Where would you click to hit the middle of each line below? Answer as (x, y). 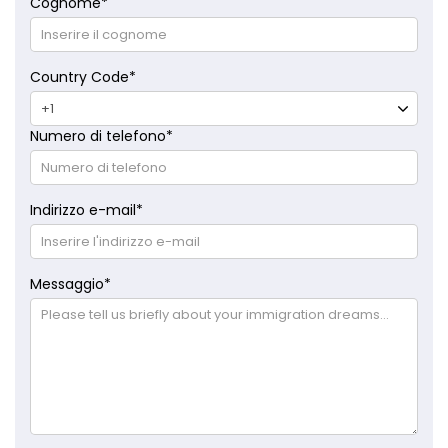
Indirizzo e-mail (83, 210)
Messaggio (67, 284)
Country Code (79, 77)
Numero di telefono (98, 136)
